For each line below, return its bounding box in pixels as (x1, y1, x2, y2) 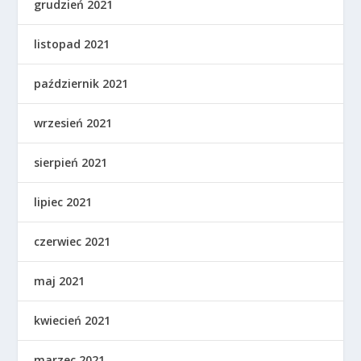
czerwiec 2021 (34, 233, 111, 249)
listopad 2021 (34, 35, 110, 52)
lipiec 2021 (34, 193, 93, 210)
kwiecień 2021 (34, 312, 111, 328)
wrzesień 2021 (34, 114, 113, 131)
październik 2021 (34, 75, 129, 91)
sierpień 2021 (34, 154, 108, 170)
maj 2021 (34, 272, 85, 288)
